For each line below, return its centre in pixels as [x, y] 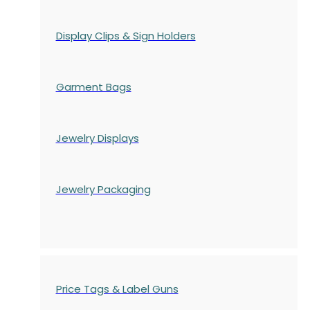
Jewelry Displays [97, 138]
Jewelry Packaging [103, 189]
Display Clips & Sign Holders [126, 35]
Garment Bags [93, 86]
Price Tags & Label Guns [117, 289]
